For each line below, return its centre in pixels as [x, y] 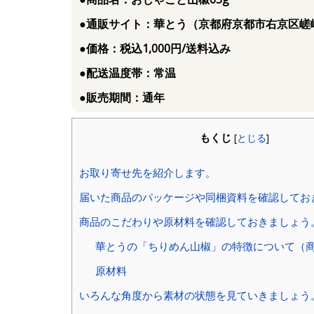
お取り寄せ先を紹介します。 [148, 172]
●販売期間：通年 [122, 97]
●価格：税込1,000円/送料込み [155, 48]
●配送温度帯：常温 [128, 73]
